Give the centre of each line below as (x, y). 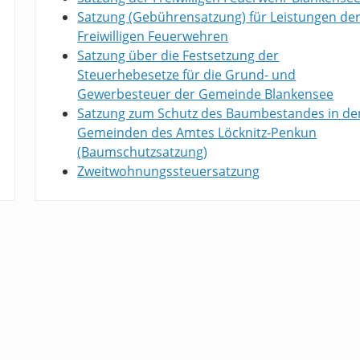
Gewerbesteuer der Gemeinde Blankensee (206, 94)
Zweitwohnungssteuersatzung (169, 172)
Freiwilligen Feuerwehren (153, 37)
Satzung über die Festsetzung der (178, 56)
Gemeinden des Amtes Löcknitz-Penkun (197, 133)
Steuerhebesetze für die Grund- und (187, 75)
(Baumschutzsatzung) (143, 152)
